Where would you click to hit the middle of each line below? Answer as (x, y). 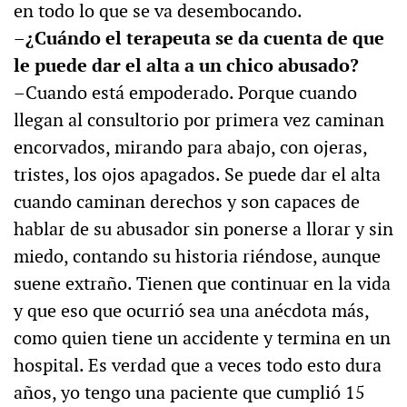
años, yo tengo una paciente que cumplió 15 (189, 393)
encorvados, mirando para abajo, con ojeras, (190, 148)
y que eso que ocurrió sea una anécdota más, (191, 311)
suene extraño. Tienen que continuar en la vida (202, 284)
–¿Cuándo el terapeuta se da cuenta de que (199, 39)
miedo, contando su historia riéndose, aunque (197, 257)
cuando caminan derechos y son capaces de (187, 202)
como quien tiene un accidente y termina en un (202, 338)
